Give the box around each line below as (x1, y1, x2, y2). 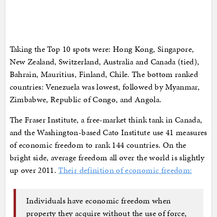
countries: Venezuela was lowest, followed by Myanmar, (9, 81, 200, 93)
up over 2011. (9, 164, 59, 176)
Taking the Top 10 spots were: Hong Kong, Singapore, (9, 43, 194, 55)
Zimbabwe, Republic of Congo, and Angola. (9, 93, 162, 106)
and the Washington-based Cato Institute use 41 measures (9, 126, 207, 139)
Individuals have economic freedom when (26, 194, 171, 206)
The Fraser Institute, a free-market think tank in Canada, (9, 114, 202, 126)
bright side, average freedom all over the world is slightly (9, 152, 205, 164)
